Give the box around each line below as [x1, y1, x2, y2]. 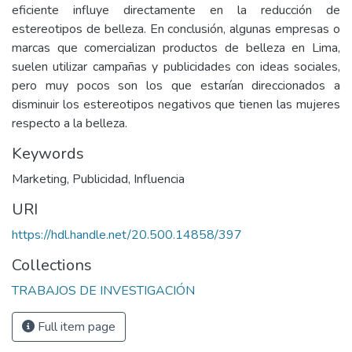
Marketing [12, 170, 67, 189]
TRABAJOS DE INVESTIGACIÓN [12, 282, 195, 300]
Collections [12, 255, 92, 277]
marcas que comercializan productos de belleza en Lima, [12, 39, 340, 57]
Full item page [35, 318, 115, 336]
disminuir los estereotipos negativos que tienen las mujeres [12, 96, 340, 114]
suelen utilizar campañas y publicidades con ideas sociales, [12, 58, 340, 76]
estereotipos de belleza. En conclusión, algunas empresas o [12, 20, 340, 38]
